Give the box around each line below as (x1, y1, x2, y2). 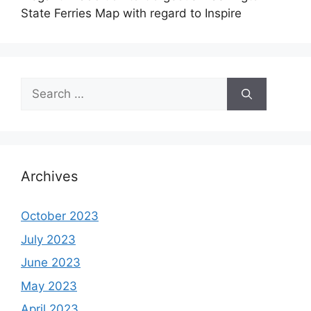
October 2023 (21, 209, 99, 224)
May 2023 (21, 278, 77, 293)
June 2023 (21, 255, 81, 270)
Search (20, 78, 59, 93)
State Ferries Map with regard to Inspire (21, 6, 242, 21)
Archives (21, 168, 78, 185)
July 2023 (21, 232, 76, 246)
